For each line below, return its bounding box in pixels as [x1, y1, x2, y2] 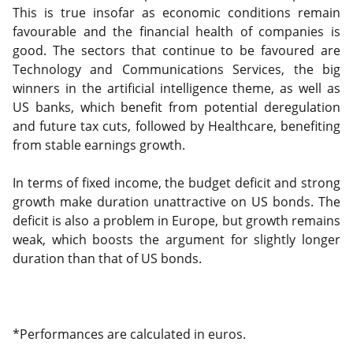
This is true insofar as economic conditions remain [13, 4, 340, 21]
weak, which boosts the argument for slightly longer [13, 231, 340, 248]
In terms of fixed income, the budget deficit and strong [13, 174, 340, 191]
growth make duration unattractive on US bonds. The [13, 193, 340, 210]
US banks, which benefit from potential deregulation [13, 98, 340, 116]
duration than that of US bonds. [13, 250, 205, 267]
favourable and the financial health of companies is [13, 23, 340, 40]
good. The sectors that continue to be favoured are [13, 42, 340, 59]
